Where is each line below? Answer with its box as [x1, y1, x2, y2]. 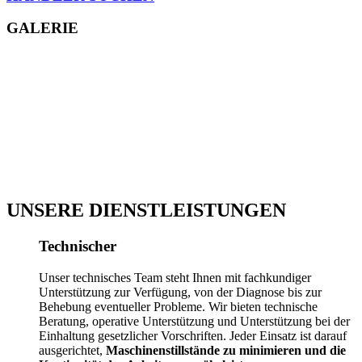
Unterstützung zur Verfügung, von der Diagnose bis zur [39, 284, 322, 299]
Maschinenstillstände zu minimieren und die [106, 343, 346, 357]
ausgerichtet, [39, 343, 106, 357]
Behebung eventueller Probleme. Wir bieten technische [39, 299, 318, 314]
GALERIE [6, 19, 78, 37]
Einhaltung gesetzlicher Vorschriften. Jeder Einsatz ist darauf [39, 328, 347, 343]
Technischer [39, 237, 116, 255]
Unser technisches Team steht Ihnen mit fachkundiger [39, 270, 311, 284]
